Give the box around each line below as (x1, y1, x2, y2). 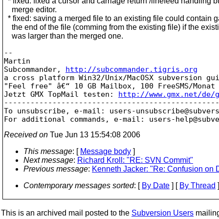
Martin (4, 57, 30, 65)
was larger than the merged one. (4, 32, 123, 40)
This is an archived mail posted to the (1, 209, 131, 217)
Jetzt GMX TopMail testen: (4, 90, 118, 98)
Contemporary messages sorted (23, 181, 134, 190)
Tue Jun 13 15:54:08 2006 (48, 130, 140, 139)
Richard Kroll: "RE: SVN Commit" (77, 155, 193, 164)
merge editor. (4, 5, 57, 14)
